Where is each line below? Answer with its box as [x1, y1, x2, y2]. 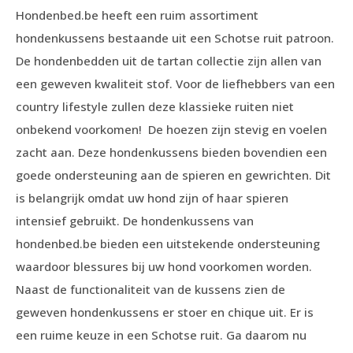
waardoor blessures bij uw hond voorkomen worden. [16, 258, 312, 275]
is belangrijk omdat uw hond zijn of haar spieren [16, 190, 288, 206]
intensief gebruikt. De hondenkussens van [16, 213, 254, 229]
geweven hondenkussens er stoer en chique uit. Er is [16, 304, 314, 321]
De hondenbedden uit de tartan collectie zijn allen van [16, 53, 321, 69]
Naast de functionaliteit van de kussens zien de [16, 281, 285, 298]
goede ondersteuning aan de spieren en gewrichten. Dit [16, 167, 331, 184]
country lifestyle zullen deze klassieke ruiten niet [16, 98, 294, 115]
